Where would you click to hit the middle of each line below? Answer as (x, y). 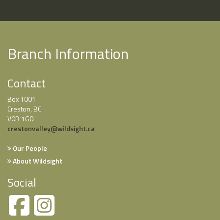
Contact (27, 83)
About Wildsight (37, 161)
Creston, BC (24, 109)
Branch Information (68, 54)
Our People (29, 148)
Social (22, 182)
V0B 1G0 (20, 119)
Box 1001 (22, 99)
